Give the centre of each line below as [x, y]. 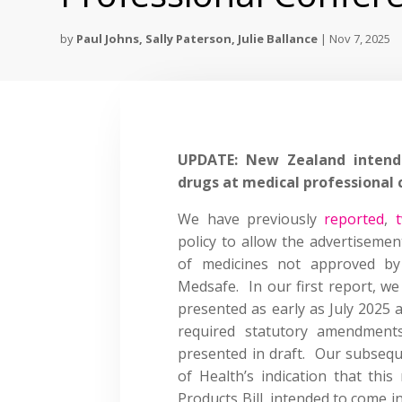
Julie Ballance [278, 39]
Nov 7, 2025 [360, 39]
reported [354, 218]
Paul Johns [108, 39]
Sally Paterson [189, 39]
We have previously [251, 218]
